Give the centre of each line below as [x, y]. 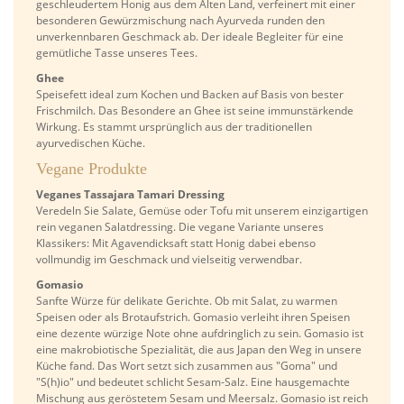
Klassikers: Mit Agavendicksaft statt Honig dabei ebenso [176, 243]
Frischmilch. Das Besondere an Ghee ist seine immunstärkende [195, 111]
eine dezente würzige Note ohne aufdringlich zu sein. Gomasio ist [200, 334]
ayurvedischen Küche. [91, 143]
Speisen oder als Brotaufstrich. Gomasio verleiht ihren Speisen [193, 317]
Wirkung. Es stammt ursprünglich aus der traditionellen [174, 127]
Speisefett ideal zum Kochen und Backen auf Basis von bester [190, 95]
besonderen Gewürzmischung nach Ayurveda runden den [180, 21]
